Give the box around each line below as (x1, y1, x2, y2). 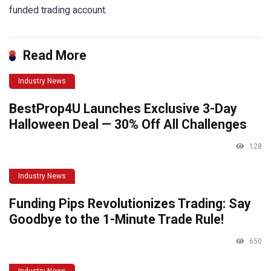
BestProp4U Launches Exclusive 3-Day (9, 100, 237, 116)
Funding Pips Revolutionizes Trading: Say (9, 195, 251, 211)
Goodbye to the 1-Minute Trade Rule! (9, 211, 224, 227)
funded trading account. (9, 4, 107, 16)
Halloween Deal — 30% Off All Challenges (9, 116, 247, 132)
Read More (23, 47, 87, 63)
